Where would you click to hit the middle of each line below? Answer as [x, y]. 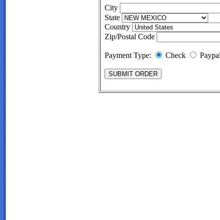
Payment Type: [129, 55]
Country [118, 27]
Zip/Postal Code [131, 36]
